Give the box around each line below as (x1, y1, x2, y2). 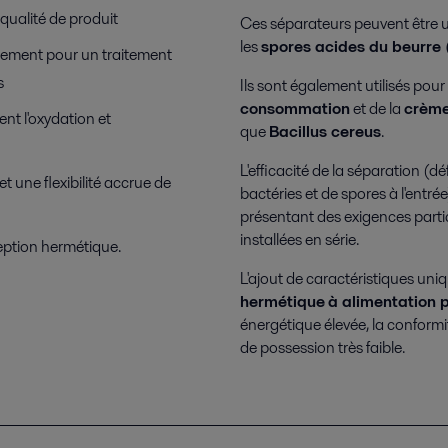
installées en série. (240, 228, 359, 251)
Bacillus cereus (269, 120, 381, 143)
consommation (240, 97, 350, 120)
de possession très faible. (240, 336, 405, 359)
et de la (350, 97, 404, 120)
